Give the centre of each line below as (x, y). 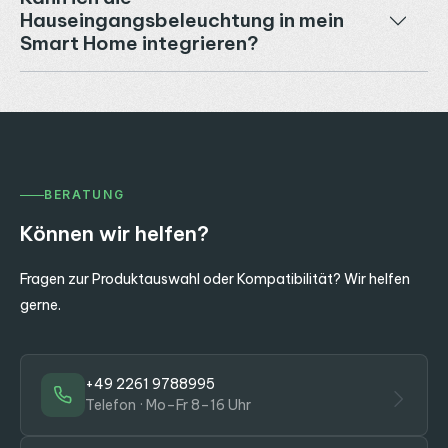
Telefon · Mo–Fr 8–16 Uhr (168, 405)
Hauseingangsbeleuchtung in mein (182, 20)
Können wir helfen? (114, 234)
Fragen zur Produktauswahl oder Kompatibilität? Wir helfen (215, 279)
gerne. (40, 305)
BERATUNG (84, 195)
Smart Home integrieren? (139, 43)
